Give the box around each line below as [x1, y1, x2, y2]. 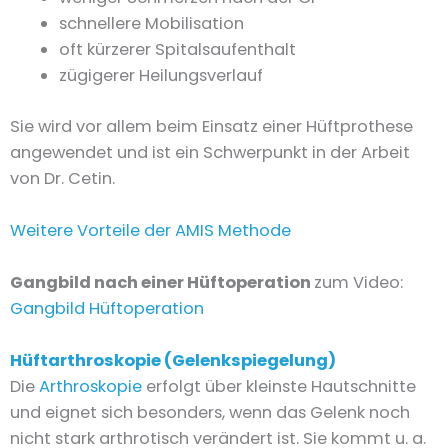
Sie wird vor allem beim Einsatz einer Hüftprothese [10, 114, 413, 138]
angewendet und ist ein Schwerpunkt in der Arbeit [10, 140, 410, 164]
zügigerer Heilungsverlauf [59, 64, 264, 88]
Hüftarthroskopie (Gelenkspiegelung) [10, 349, 336, 373]
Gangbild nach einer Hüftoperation [10, 271, 314, 295]
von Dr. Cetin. [10, 166, 115, 190]
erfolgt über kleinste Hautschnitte [142, 375, 416, 399]
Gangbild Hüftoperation [10, 297, 204, 321]
